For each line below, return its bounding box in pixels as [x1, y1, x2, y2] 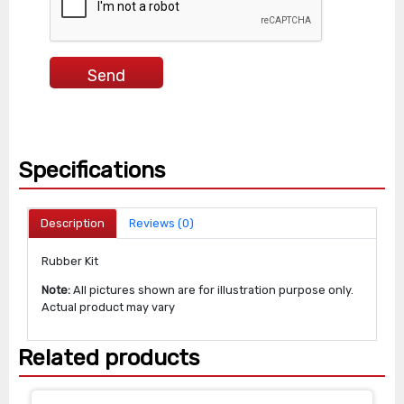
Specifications [18, 157, 166, 183]
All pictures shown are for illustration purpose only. [70, 282, 354, 297]
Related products [18, 344, 200, 372]
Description [40, 216, 105, 231]
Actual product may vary [41, 299, 176, 314]
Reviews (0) [129, 216, 195, 231]
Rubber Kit [41, 253, 99, 268]
